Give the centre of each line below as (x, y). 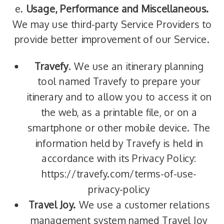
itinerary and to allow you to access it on (119, 97)
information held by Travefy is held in (119, 143)
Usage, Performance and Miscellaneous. (117, 9)
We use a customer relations (143, 205)
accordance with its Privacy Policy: (119, 158)
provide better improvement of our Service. (112, 39)
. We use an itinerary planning (136, 66)
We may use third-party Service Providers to (112, 24)
